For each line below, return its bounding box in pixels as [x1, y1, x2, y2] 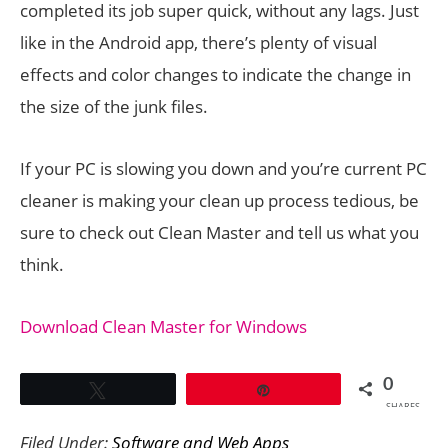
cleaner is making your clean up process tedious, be [20, 189, 419, 212]
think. [20, 253, 64, 276]
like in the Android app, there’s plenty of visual [20, 31, 377, 54]
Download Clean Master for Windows [20, 315, 307, 338]
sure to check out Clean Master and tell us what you [20, 221, 419, 244]
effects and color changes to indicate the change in [20, 63, 411, 86]
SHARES [386, 400, 420, 413]
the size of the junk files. [20, 95, 208, 118]
